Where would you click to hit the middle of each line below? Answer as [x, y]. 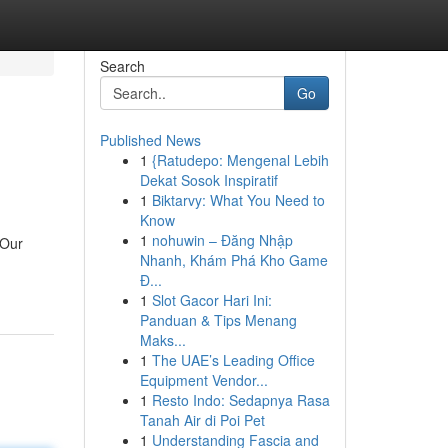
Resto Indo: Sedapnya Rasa [240, 400]
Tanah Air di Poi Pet [202, 420]
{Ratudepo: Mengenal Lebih [240, 160]
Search [122, 66]
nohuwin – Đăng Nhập [222, 240]
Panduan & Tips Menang [218, 320]
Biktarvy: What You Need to [238, 200]
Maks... [162, 340]
